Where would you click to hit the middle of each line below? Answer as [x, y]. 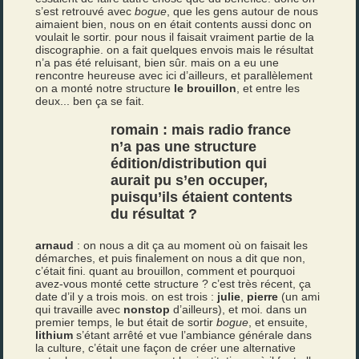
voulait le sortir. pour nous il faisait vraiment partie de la [175, 37]
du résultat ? [154, 214]
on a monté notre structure [105, 88]
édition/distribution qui [189, 163]
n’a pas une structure [184, 147]
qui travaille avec [80, 309]
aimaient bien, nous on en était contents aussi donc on [174, 24]
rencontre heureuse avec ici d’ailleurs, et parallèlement [174, 75]
